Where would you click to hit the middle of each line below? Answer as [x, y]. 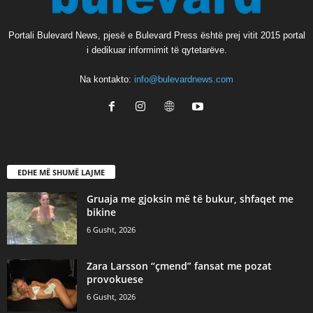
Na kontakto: [107, 80]
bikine [101, 212]
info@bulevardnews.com [184, 80]
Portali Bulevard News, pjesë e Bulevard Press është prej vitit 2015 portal [156, 36]
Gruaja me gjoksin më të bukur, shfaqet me [190, 198]
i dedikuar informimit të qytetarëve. [156, 50]
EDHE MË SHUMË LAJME [61, 172]
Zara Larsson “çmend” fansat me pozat [179, 265]
